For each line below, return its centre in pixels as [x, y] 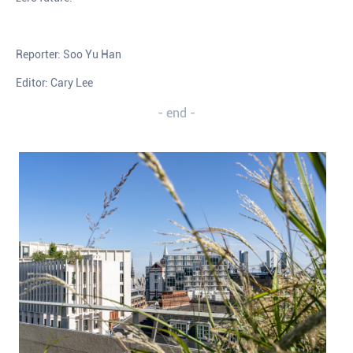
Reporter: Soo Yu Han [69, 54]
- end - [176, 113]
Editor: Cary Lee [54, 82]
